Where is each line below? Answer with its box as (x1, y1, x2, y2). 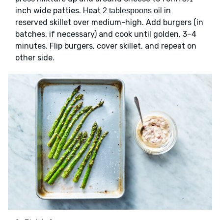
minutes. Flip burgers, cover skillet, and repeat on (15, 41, 196, 51)
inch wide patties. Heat (15, 6, 103, 16)
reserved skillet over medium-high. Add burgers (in (15, 18, 203, 27)
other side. (15, 53, 55, 63)
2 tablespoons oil (103, 6, 162, 15)
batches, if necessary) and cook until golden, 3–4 (15, 29, 196, 39)
